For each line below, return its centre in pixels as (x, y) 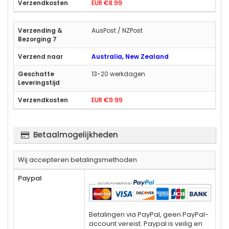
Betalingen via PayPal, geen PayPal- (149, 214)
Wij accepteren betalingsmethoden (77, 159)
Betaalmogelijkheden (76, 134)
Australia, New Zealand (130, 56)
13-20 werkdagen (118, 74)
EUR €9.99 (107, 100)
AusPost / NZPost (117, 30)
